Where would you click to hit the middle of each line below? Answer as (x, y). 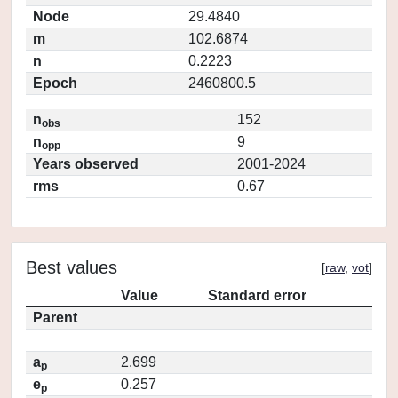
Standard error (257, 295)
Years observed (86, 164)
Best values (72, 267)
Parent (55, 318)
